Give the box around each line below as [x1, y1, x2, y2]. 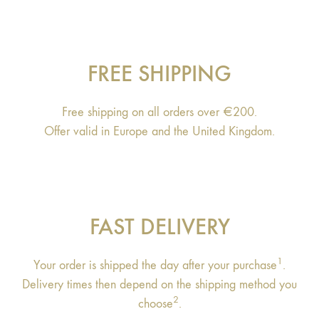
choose [137, 296, 173, 312]
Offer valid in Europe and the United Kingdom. [44, 124, 275, 140]
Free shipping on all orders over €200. [62, 105, 257, 120]
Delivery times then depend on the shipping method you [22, 277, 297, 293]
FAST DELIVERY [89, 213, 230, 241]
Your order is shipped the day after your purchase [33, 258, 277, 273]
